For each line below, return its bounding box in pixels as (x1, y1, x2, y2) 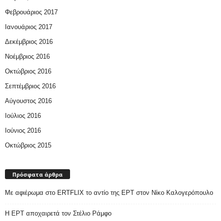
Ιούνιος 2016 (5, 127, 41, 135)
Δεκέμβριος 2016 (5, 38, 53, 46)
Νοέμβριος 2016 (5, 53, 50, 61)
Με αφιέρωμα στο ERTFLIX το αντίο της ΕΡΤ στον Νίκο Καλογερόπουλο (5, 188, 213, 196)
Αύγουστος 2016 (5, 97, 52, 105)
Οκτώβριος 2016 (5, 68, 51, 75)
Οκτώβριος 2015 (5, 142, 51, 149)
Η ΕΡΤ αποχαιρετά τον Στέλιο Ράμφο (5, 209, 111, 217)
